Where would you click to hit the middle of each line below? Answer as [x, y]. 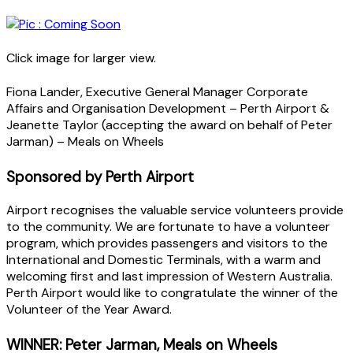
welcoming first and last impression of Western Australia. [169, 276]
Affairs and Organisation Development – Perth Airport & [168, 108]
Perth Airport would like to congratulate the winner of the [172, 292]
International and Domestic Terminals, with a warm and [163, 259]
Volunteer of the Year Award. [89, 309]
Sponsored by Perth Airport [100, 176]
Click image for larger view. [81, 58]
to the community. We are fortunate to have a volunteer [168, 226]
